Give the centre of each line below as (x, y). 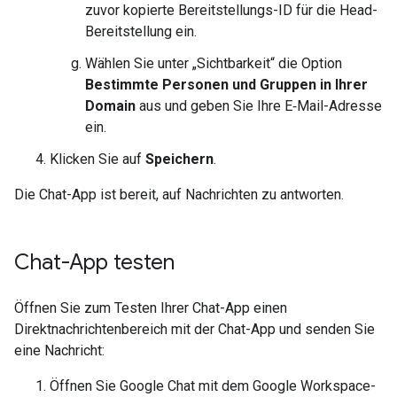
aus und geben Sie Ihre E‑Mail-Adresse (259, 106)
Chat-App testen (94, 262)
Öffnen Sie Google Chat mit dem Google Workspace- (213, 386)
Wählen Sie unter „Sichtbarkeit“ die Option (214, 63)
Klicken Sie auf (97, 159)
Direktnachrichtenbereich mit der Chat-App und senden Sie (195, 329)
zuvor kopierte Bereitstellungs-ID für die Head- (231, 10)
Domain (110, 106)
